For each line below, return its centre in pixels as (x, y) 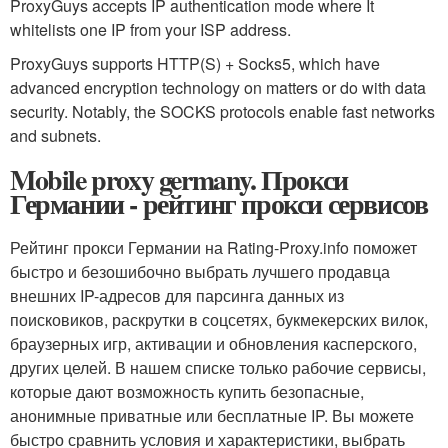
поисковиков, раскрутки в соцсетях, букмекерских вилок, (219, 320)
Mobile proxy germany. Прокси (179, 180)
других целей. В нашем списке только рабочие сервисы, (218, 368)
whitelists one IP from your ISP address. (150, 30)
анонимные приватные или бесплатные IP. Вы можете (212, 416)
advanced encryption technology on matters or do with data (218, 88)
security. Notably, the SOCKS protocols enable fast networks (222, 112)
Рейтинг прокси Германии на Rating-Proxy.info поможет (213, 248)
